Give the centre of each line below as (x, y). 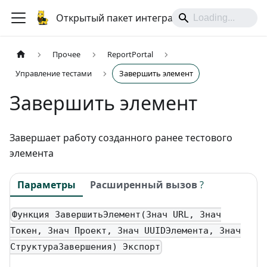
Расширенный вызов (144, 184)
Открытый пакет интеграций (123, 18)
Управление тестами (54, 74)
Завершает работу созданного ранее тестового (121, 138)
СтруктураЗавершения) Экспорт (85, 247)
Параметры (46, 184)
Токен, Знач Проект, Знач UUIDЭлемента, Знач (125, 231)
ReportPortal (130, 55)
